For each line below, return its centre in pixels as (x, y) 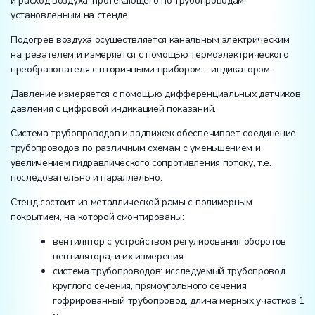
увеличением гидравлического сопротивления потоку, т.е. (141, 162)
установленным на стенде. (70, 15)
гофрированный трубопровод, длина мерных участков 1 (179, 300)
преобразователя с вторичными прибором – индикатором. (141, 69)
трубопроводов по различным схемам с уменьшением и (136, 148)
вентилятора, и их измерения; (119, 256)
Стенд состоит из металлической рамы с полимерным (131, 202)
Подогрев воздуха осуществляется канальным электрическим (150, 39)
